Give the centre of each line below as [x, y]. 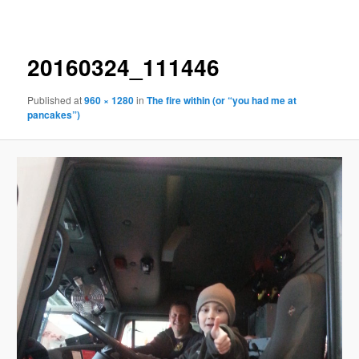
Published [51, 100]
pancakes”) [54, 115]
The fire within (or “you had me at [222, 101]
